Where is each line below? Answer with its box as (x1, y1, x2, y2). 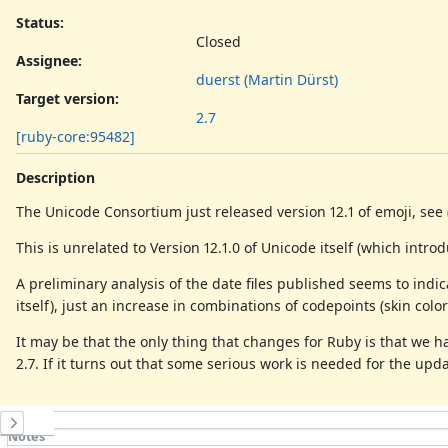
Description (16, 167, 95, 187)
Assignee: (16, 50, 82, 70)
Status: (16, 12, 64, 32)
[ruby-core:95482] (16, 126, 135, 146)
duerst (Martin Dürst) (196, 69, 338, 89)
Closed (196, 31, 241, 51)
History (8, 410, 54, 428)
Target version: (16, 88, 119, 108)
